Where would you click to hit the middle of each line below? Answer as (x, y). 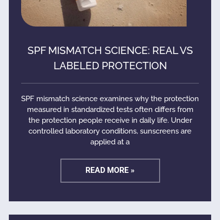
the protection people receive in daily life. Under (110, 120)
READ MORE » (110, 170)
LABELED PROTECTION (110, 66)
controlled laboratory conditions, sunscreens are (110, 131)
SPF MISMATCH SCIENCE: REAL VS (110, 50)
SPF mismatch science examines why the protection (110, 99)
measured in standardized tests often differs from (110, 110)
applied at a (110, 142)
